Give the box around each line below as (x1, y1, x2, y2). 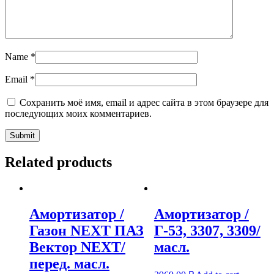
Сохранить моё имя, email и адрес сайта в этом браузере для (20, 97, 268, 108)
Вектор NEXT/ (29, 239, 125, 256)
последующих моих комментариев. (5, 108, 152, 119)
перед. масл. (29, 256, 109, 272)
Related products (5, 154, 112, 171)
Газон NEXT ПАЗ (29, 223, 144, 239)
